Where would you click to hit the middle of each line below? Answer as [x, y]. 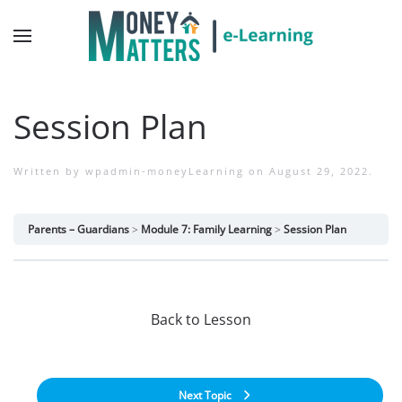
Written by [49, 171]
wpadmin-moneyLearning [165, 171]
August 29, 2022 [319, 171]
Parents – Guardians [79, 229]
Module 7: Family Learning [206, 229]
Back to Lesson [201, 319]
